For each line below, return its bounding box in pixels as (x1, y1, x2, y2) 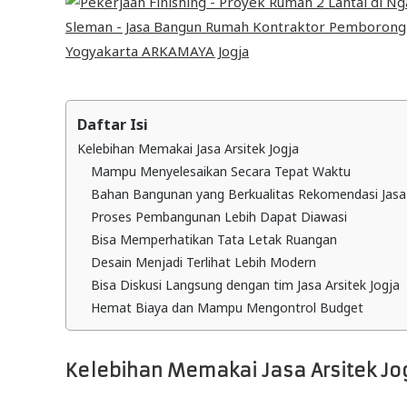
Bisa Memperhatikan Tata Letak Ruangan (91, 231, 337, 249)
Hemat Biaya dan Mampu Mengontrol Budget (91, 299, 363, 317)
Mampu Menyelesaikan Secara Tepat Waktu (91, 163, 351, 181)
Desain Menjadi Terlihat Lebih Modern (91, 253, 316, 272)
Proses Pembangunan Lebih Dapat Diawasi (91, 208, 347, 226)
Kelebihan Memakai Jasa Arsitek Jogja (77, 140, 299, 158)
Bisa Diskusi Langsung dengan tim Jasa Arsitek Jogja (91, 276, 400, 294)
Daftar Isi (77, 114, 148, 135)
